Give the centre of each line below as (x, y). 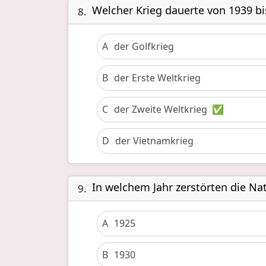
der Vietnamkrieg (154, 141)
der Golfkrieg (144, 46)
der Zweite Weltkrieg (161, 109)
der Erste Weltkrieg (157, 78)
